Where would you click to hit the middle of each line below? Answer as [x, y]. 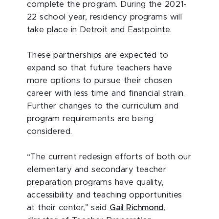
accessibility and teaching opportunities [105, 195]
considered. [50, 131]
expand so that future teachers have [100, 68]
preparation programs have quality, [96, 182]
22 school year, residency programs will [105, 17]
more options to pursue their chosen [100, 81]
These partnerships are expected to [98, 55]
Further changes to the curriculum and [103, 106]
